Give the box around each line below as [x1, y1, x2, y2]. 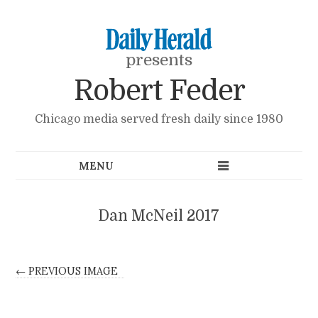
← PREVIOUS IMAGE [16, 265, 119, 278]
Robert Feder [73, 75, 245, 108]
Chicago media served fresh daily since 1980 [35, 112, 283, 126]
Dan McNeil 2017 [99, 207, 219, 224]
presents [126, 51, 192, 69]
